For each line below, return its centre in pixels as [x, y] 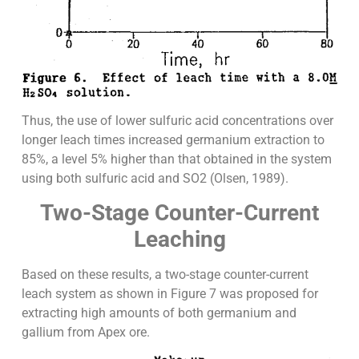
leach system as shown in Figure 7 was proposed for [169, 294]
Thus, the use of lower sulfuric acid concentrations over [177, 120]
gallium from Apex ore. [85, 333]
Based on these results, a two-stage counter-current [165, 275]
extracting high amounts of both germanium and [159, 313]
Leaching [179, 240]
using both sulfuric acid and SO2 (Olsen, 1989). [155, 178]
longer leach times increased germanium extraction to [173, 139]
